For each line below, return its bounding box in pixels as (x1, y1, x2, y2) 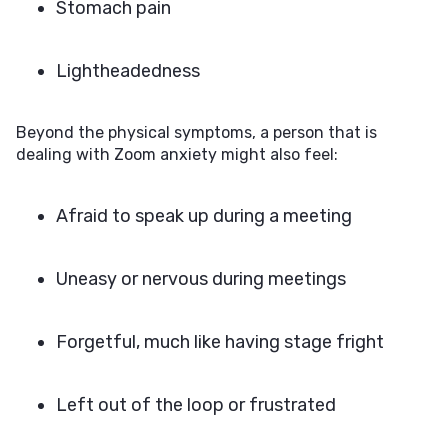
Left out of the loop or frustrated (56, 394, 336, 416)
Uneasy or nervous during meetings (56, 268, 346, 290)
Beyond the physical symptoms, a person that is (16, 123, 377, 142)
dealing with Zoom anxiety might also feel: (16, 145, 338, 164)
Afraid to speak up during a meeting (56, 205, 352, 227)
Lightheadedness (56, 60, 200, 82)
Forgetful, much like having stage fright (56, 331, 384, 353)
